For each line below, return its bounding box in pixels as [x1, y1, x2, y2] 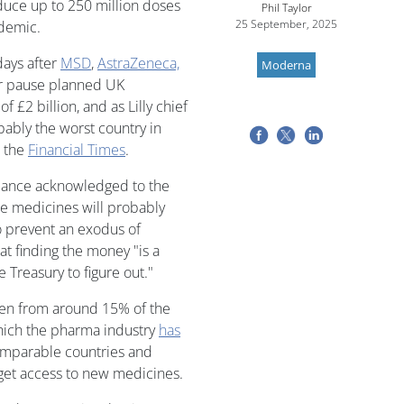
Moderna [262, 56, 311, 73]
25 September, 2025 [235, 15, 337, 32]
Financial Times [28, 139, 125, 160]
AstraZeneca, [97, 52, 179, 73]
